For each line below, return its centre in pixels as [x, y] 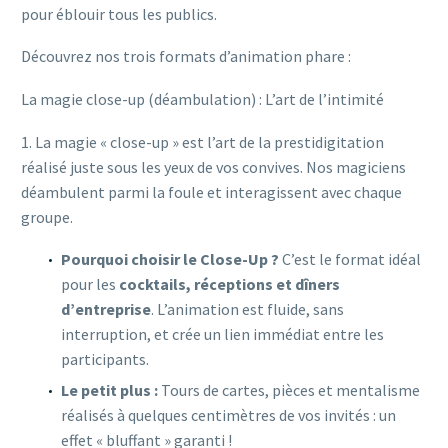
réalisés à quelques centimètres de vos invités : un [228, 415]
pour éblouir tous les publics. [119, 13]
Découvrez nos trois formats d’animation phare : [186, 56]
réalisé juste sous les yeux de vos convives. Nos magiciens [213, 166]
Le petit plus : [109, 390]
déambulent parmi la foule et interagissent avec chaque [211, 191]
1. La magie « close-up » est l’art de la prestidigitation [202, 141]
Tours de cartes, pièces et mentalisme [289, 390]
